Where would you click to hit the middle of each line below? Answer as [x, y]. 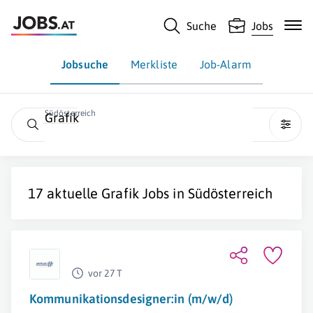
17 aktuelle [65, 193]
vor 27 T [105, 273]
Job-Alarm [225, 64]
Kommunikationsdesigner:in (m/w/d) [131, 299]
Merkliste [154, 64]
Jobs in [163, 193]
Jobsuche [85, 64]
